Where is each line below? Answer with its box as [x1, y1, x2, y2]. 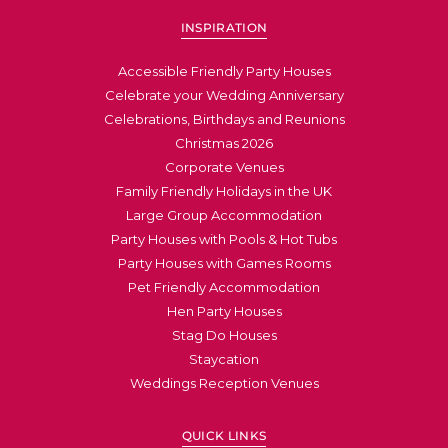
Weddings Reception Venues [129, 374, 319, 391]
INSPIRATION [180, 19, 268, 35]
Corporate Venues [164, 158, 284, 175]
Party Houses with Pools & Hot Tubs [111, 230, 337, 247]
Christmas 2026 [175, 134, 273, 151]
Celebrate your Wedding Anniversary [104, 86, 344, 103]
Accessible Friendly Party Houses [117, 62, 331, 79]
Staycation [189, 350, 259, 367]
